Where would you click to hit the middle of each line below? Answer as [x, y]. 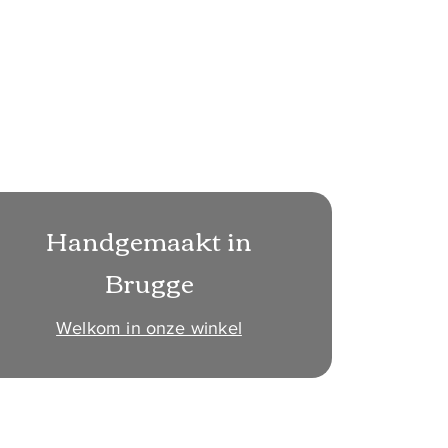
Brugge [149, 282]
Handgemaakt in [148, 240]
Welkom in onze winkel [149, 328]
